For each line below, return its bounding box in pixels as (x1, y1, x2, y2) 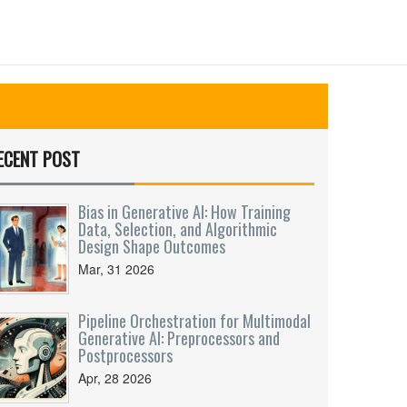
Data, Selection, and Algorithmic (78, 217, 277, 241)
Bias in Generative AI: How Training (78, 200, 291, 223)
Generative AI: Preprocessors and (78, 326, 280, 350)
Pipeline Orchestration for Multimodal (78, 309, 311, 333)
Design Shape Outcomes (78, 234, 225, 258)
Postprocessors (78, 343, 173, 367)
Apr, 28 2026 (78, 369, 152, 387)
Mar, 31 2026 (78, 260, 154, 278)
